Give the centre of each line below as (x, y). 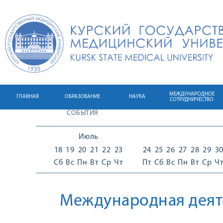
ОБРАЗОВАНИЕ (82, 97)
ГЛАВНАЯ (27, 97)
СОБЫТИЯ (83, 113)
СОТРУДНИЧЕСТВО (192, 100)
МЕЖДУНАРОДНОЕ (192, 94)
